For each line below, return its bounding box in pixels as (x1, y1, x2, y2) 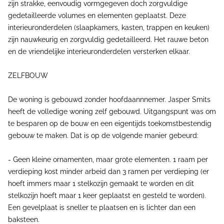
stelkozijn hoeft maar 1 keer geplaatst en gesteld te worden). (8, 191, 206, 199)
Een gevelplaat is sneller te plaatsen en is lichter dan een (8, 203, 195, 211)
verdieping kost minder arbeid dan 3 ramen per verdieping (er (8, 167, 209, 175)
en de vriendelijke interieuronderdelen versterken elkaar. (8, 47, 190, 55)
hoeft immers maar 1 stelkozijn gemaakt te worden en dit (8, 179, 194, 187)
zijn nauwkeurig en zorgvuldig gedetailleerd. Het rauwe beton (8, 35, 208, 43)
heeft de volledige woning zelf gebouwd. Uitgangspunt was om (8, 107, 216, 115)
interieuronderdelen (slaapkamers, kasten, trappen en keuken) (8, 23, 209, 31)
